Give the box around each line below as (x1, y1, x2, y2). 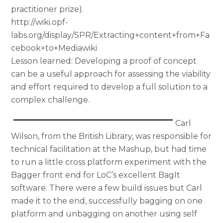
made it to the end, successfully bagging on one (11, 196, 203, 206)
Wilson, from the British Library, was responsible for (11, 131, 212, 141)
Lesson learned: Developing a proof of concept (11, 56, 197, 66)
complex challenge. (11, 95, 90, 105)
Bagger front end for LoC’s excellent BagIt (11, 170, 181, 180)
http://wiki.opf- (11, 17, 69, 27)
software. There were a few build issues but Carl (11, 183, 203, 193)
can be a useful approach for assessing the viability (11, 69, 211, 79)
